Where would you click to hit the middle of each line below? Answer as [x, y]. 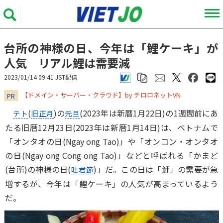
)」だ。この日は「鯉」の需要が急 [156, 169]
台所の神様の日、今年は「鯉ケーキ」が [111, 48]
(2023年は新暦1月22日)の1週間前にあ [149, 113]
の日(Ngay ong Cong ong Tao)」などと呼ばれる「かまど [111, 155]
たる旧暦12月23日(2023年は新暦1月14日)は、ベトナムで [111, 127]
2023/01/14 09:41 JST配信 [41, 77]
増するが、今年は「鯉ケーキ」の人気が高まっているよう [111, 184]
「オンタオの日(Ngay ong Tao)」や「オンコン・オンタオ [111, 141]
